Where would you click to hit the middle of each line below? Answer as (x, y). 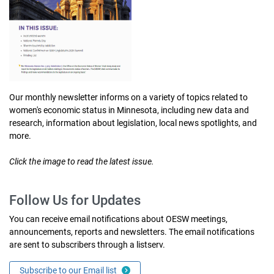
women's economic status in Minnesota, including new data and (129, 110)
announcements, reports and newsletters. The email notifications (132, 232)
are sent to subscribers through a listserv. (87, 245)
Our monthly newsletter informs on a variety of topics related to (128, 98)
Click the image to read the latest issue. (82, 162)
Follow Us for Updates (75, 201)
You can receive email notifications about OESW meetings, (118, 219)
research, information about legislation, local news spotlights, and (133, 123)
